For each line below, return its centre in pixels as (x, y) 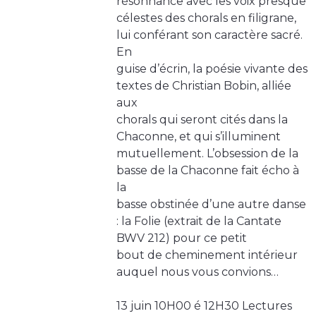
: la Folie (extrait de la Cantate (199, 221)
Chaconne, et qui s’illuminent (199, 137)
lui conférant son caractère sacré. (209, 35)
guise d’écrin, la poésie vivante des (212, 69)
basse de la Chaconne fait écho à (208, 171)
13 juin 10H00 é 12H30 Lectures (204, 306)
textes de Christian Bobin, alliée (204, 86)
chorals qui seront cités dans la (202, 120)
